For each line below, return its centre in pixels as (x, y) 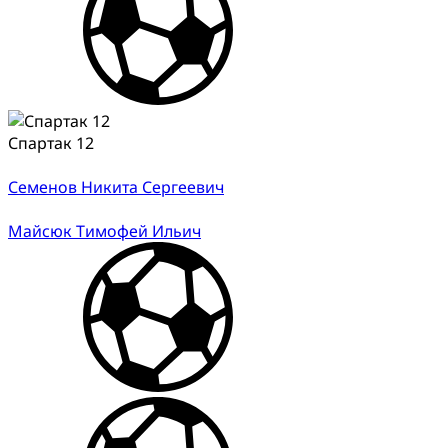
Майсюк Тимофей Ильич (104, 230)
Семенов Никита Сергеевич (116, 186)
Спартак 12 (51, 142)
